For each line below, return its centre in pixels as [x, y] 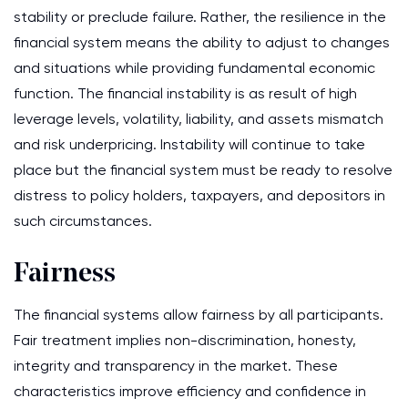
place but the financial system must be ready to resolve [203, 170]
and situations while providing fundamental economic [194, 68]
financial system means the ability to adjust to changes [202, 42]
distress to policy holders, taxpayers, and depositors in [199, 195]
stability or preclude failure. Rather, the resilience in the [200, 17]
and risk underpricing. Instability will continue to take [189, 144]
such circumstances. [83, 221]
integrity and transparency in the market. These [176, 366]
